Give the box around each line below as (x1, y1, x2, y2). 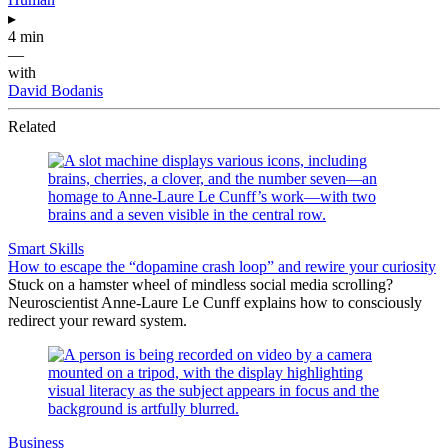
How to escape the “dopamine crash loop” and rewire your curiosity (8, 257, 436, 275)
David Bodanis (8, 81, 103, 99)
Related (8, 117, 56, 135)
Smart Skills (8, 239, 84, 257)
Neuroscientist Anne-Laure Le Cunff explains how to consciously (8, 293, 422, 311)
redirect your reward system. (8, 311, 187, 329)
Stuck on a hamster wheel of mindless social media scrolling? (8, 275, 393, 293)
